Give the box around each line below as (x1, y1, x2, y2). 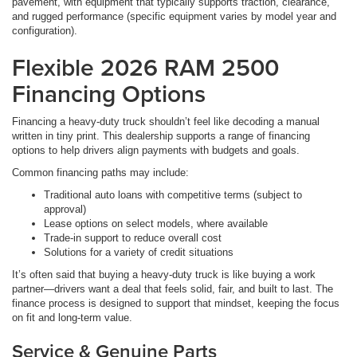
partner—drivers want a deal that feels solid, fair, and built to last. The (12, 282, 333, 295)
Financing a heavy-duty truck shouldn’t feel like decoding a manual (12, 115, 320, 127)
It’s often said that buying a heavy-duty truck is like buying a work (12, 268, 316, 280)
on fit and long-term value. (12, 311, 132, 324)
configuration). (12, 24, 77, 37)
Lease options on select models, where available (44, 217, 268, 229)
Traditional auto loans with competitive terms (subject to (44, 188, 302, 201)
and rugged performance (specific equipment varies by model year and (12, 10, 336, 22)
